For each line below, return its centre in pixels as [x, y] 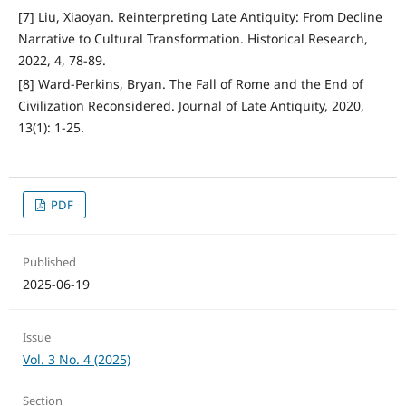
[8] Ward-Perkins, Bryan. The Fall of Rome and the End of [190, 84]
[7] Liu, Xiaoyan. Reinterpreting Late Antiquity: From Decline [200, 17]
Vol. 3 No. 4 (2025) [76, 360]
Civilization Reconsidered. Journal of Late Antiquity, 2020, [191, 106]
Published [49, 262]
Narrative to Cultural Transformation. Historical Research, [193, 39]
